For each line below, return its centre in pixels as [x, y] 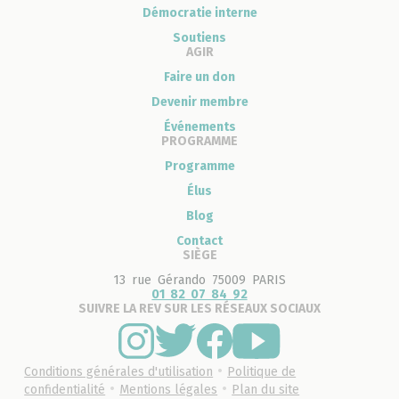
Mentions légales [169, 389]
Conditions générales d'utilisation [119, 371]
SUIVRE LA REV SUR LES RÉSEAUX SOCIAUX [199, 308]
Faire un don [199, 77]
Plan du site [266, 389]
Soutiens [199, 37]
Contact [199, 240]
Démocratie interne [199, 12]
